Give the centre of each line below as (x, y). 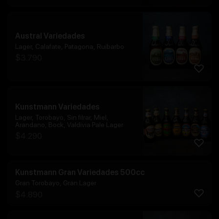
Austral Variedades (50, 36)
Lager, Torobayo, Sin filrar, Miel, (62, 117)
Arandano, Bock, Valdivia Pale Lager (69, 124)
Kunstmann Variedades (57, 107)
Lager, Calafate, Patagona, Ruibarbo (70, 47)
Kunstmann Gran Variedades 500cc (80, 173)
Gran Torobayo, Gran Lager (56, 183)
